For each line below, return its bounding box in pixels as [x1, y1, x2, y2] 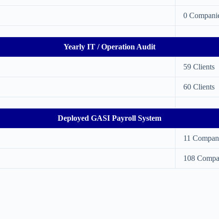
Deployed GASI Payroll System [58, 114, 161, 122]
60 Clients [183, 83, 215, 91]
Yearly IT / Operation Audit [64, 43, 155, 51]
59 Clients [183, 63, 215, 71]
